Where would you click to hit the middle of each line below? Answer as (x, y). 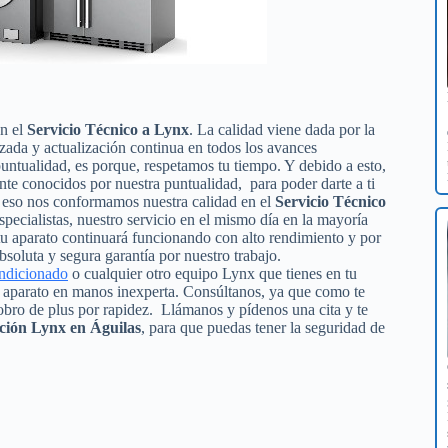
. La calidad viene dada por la (282, 129)
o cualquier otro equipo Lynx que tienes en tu (212, 273)
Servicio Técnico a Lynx (108, 129)
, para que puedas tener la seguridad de (263, 327)
